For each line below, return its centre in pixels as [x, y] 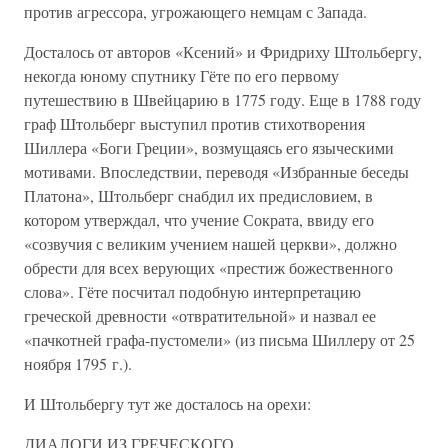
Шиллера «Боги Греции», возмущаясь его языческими [209, 147]
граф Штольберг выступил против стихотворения [194, 123]
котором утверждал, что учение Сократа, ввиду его [199, 219]
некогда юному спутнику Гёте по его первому [181, 75]
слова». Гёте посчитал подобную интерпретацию [192, 291]
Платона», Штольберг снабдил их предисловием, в [198, 195]
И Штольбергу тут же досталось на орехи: [167, 403]
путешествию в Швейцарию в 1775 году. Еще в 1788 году [222, 99]
